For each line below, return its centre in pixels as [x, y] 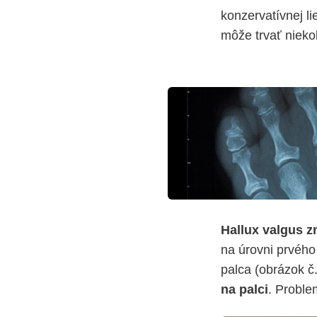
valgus [283, 230]
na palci [244, 289]
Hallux [240, 230]
